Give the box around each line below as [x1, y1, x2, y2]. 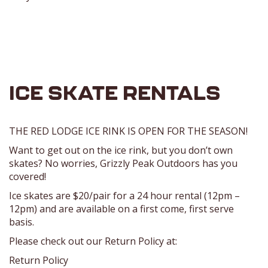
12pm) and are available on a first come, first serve [9, 202, 234, 215]
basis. [9, 215, 36, 229]
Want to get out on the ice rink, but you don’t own [9, 143, 233, 157]
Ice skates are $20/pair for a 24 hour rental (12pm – [9, 188, 240, 202]
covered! [9, 169, 46, 183]
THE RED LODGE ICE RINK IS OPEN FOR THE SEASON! [9, 124, 248, 138]
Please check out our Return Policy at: [9, 234, 177, 248]
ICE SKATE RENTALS [9, 81, 221, 103]
